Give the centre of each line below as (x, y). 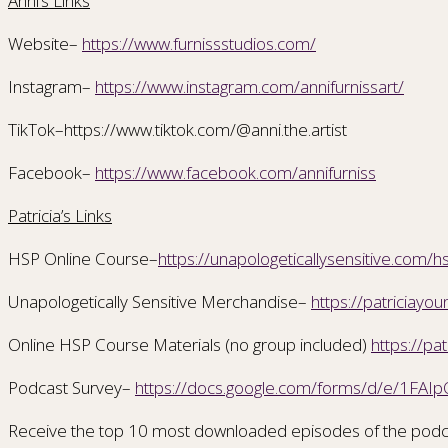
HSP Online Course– (83, 259)
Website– (43, 44)
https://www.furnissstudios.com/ (199, 44)
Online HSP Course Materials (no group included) (189, 345)
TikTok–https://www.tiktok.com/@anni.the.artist (177, 130)
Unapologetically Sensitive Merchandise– (157, 302)
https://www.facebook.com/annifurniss (235, 173)
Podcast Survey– (69, 388)
